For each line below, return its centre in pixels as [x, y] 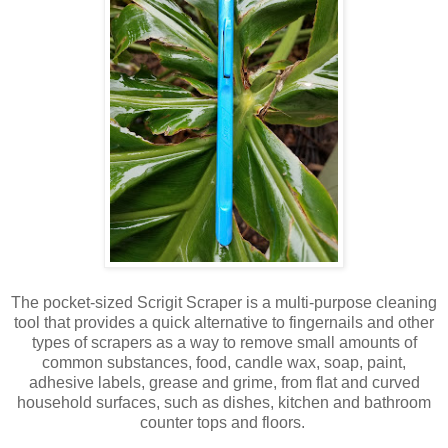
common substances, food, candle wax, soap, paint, [224, 362]
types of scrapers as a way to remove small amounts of [224, 342]
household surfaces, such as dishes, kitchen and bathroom [224, 402]
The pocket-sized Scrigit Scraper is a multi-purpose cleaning [224, 302]
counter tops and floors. [224, 422]
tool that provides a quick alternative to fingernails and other [224, 322]
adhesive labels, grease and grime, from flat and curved [224, 382]
